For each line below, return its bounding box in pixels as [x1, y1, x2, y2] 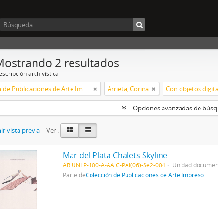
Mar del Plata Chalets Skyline [63, 150, 168, 161]
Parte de [63, 171, 86, 179]
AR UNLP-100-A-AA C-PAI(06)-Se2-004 [63, 161, 166, 169]
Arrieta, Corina [108, 84, 149, 93]
